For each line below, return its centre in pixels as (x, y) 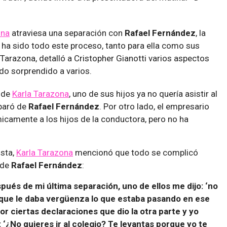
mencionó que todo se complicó (136, 152)
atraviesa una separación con (67, 33)
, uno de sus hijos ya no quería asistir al (143, 93)
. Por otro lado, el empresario (154, 106)
